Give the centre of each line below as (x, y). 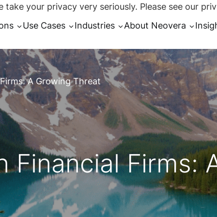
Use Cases (44, 25)
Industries (94, 25)
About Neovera (155, 25)
